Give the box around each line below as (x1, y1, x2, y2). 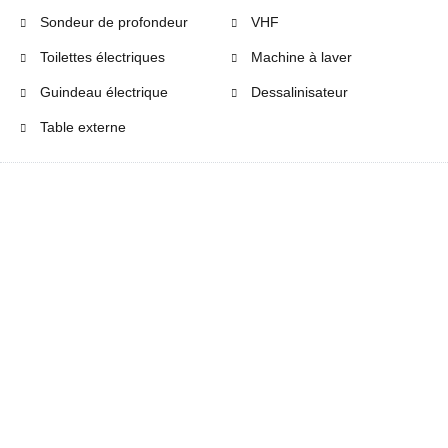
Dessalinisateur (247, 84, 348, 101)
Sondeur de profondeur (36, 14, 188, 31)
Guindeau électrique (36, 84, 168, 101)
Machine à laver (247, 49, 352, 66)
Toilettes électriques (36, 49, 165, 66)
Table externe (36, 119, 126, 136)
